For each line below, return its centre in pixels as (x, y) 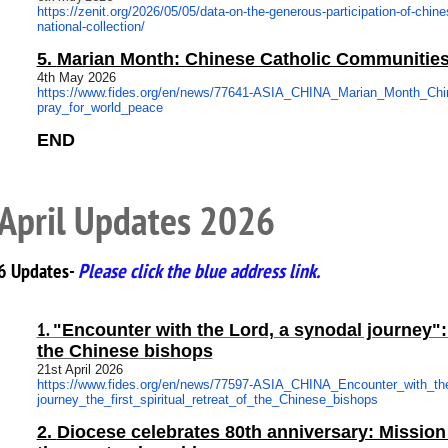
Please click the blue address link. (198, 271)
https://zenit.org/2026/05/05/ (118, 11)
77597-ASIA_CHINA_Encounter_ (308, 384)
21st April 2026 (79, 369)
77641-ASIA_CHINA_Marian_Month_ (320, 92)
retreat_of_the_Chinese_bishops (284, 399)
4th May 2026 (76, 77)
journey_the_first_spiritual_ (114, 399)
